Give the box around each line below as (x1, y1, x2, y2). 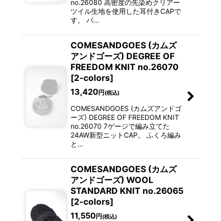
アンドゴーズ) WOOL (70, 175, 153, 185)
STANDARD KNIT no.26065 (70, 185, 184, 196)
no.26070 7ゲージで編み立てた (70, 122, 170, 131)
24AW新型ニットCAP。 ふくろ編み (70, 131, 181, 140)
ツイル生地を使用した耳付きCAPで (70, 7, 181, 16)
